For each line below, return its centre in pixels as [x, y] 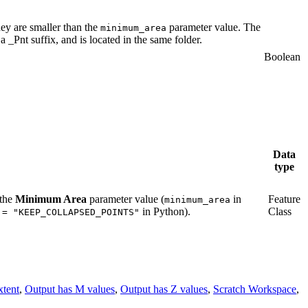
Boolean [282, 56]
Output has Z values [164, 289]
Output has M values [70, 289]
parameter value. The [213, 27]
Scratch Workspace [255, 289]
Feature [284, 199]
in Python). [165, 211]
